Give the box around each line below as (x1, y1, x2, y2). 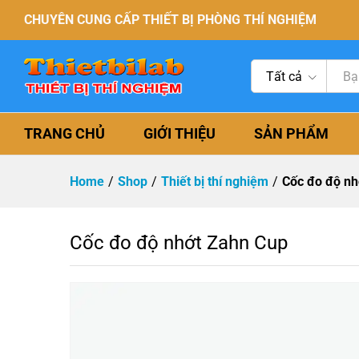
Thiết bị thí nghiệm (161, 174, 268, 189)
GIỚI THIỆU (143, 125, 216, 142)
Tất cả (266, 69, 303, 84)
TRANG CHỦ (24, 125, 105, 142)
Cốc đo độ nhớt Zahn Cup (70, 232, 288, 254)
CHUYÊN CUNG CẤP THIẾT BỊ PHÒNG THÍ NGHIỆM (24, 12, 317, 27)
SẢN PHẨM (254, 125, 329, 142)
